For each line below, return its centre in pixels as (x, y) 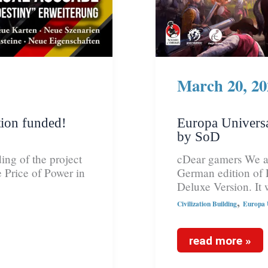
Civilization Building (207, 203)
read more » (220, 241)
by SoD (199, 136)
